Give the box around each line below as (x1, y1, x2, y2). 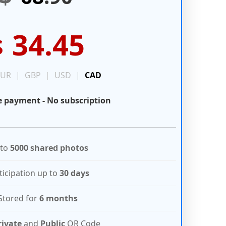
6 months (39, 193, 78, 204)
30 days (59, 167, 89, 179)
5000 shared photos (10, 142, 88, 154)
